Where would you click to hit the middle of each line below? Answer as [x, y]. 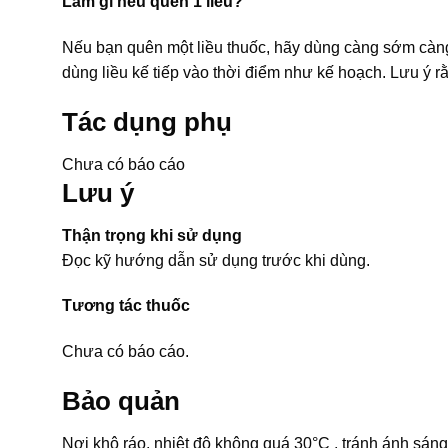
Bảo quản [121, 400]
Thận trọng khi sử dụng [152, 235]
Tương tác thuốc [126, 306]
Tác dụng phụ [147, 121]
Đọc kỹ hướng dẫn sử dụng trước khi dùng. [216, 260]
